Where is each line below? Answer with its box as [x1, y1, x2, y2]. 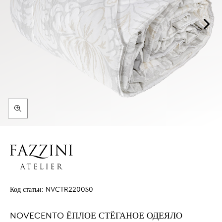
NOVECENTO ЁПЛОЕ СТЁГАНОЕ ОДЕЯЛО [10, 212, 182, 221]
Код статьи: [10, 186, 46, 193]
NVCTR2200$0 [46, 186, 93, 193]
